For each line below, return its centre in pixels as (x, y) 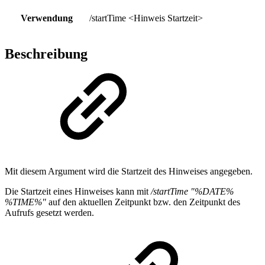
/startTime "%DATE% (192, 192)
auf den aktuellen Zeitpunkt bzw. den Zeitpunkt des (143, 202)
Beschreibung (46, 54)
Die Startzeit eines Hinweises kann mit (78, 192)
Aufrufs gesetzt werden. (49, 213)
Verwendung (47, 18)
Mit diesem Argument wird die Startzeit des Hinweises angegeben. (129, 172)
